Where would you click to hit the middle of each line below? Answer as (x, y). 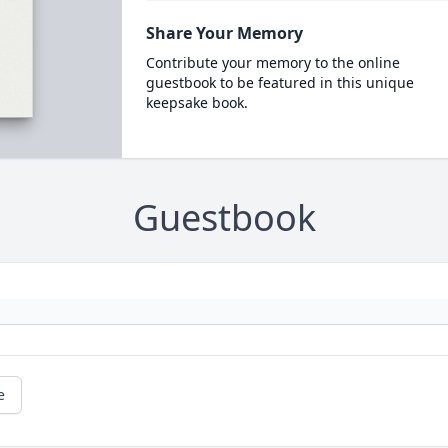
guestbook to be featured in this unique (279, 82)
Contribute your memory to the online (272, 62)
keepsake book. (196, 102)
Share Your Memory (224, 33)
